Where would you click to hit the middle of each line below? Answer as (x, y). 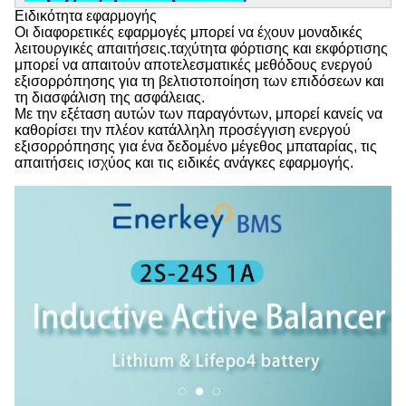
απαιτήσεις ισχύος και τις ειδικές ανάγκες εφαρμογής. (184, 163)
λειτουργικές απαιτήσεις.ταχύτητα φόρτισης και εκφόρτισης (201, 48)
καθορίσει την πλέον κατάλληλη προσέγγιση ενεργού (183, 130)
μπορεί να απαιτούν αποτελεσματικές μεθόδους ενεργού (193, 65)
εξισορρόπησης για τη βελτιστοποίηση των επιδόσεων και (199, 81)
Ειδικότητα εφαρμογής (86, 16)
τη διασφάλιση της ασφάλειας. (110, 97)
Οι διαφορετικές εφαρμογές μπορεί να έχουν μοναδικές (188, 32)
